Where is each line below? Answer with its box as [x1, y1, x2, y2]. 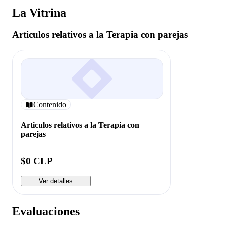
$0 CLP [21, 155, 53, 166]
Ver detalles [39, 177, 73, 185]
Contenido [33, 100, 66, 109]
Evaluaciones [12, 205, 80, 218]
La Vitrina [12, 6, 66, 19]
